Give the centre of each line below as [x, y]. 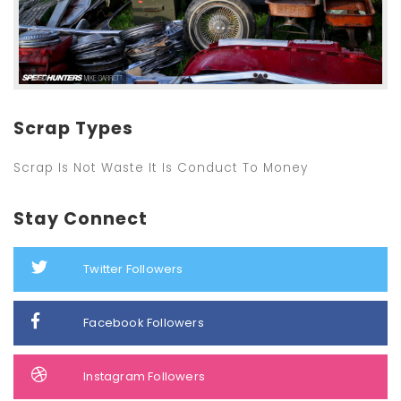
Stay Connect [81, 219]
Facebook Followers [144, 322]
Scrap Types [73, 129]
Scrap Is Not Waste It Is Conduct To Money [161, 168]
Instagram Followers [145, 376]
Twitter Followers [133, 269]
